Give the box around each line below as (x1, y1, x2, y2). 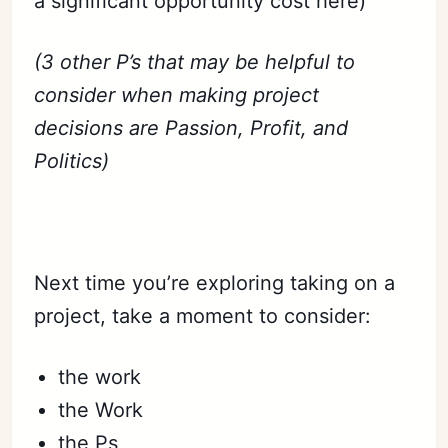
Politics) (34, 149, 110, 173)
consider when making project (34, 83, 320, 107)
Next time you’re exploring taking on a (34, 271, 396, 295)
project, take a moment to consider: (34, 304, 372, 328)
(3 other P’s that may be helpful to (34, 50, 356, 74)
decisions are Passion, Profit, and (34, 116, 349, 140)
